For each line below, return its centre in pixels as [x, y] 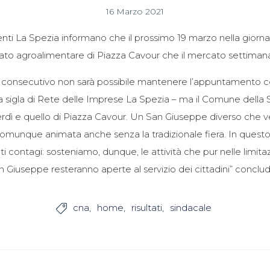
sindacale [190, 208]
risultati [146, 208]
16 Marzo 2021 [135, 12]
